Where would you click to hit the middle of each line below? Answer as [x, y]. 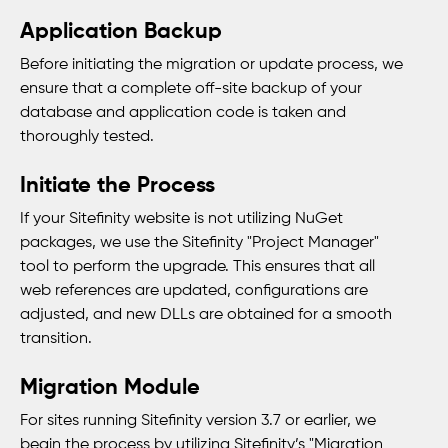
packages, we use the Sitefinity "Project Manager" [199, 243]
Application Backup [121, 32]
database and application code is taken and [183, 113]
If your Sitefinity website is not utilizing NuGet [181, 219]
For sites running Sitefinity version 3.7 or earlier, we [198, 421]
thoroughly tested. [87, 137]
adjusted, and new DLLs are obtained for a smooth [206, 315]
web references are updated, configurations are [194, 291]
